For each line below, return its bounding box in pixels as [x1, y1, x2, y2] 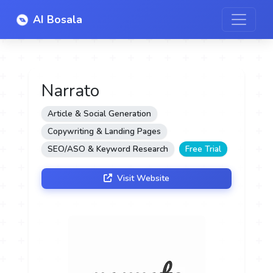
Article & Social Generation [48, 108, 152, 119]
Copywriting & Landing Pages [48, 126, 161, 137]
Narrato [41, 79, 100, 102]
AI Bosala [33, 12, 82, 27]
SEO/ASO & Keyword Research [48, 143, 169, 155]
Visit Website [115, 172, 169, 185]
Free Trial [185, 143, 222, 155]
